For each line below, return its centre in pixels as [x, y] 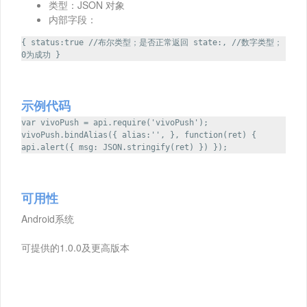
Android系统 [48, 219]
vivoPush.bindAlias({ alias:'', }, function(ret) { [139, 135]
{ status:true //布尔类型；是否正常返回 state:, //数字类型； [152, 43]
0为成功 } [41, 55]
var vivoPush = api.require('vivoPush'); [115, 123]
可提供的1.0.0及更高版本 [75, 248]
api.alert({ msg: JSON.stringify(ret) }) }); [124, 148]
